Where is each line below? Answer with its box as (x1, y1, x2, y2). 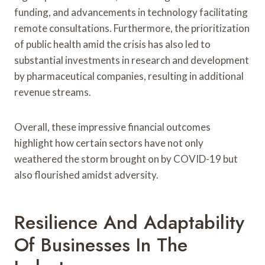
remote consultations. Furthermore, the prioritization (14, 21, 250, 34)
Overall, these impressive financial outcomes (14, 120, 211, 133)
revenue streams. (14, 85, 91, 98)
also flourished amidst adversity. (14, 168, 159, 181)
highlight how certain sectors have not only (14, 136, 203, 149)
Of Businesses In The (14, 231, 188, 258)
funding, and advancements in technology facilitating (14, 5, 248, 18)
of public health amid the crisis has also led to (14, 37, 211, 50)
